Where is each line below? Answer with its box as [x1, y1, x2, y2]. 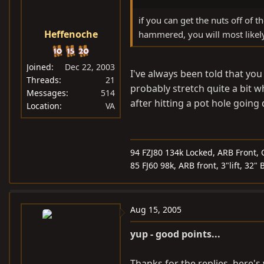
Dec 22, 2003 [65, 61, 115, 72]
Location [27, 100, 60, 111]
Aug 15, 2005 [130, 203, 181, 215]
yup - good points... [130, 227, 220, 240]
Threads [27, 74, 59, 85]
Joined [27, 61, 51, 72]
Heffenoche [44, 27, 98, 41]
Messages [27, 87, 66, 98]
